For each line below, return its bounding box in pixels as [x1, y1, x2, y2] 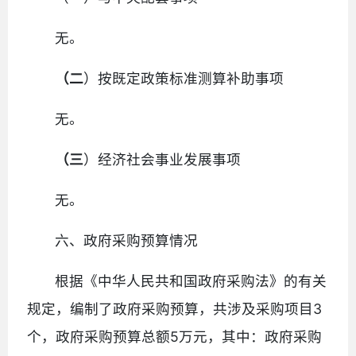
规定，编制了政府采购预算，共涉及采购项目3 [27, 300, 322, 317]
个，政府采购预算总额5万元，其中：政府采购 [27, 327, 322, 345]
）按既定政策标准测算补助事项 [83, 69, 284, 87]
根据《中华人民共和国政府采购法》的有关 [55, 272, 327, 289]
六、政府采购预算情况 [55, 231, 199, 249]
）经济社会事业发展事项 [83, 150, 242, 168]
